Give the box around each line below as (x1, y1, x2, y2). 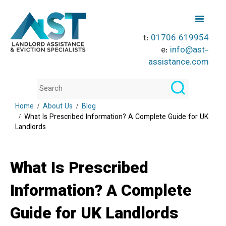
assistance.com (148, 56, 209, 69)
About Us (43, 101, 73, 112)
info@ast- (170, 44, 209, 57)
